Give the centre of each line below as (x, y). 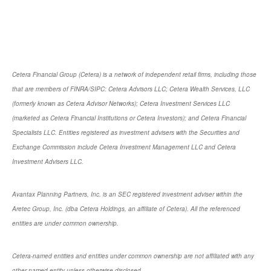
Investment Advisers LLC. (48, 162)
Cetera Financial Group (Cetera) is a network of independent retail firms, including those (134, 75)
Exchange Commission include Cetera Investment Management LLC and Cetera (124, 147)
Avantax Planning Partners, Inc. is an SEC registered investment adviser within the (127, 194)
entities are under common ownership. (65, 224)
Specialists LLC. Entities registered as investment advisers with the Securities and (126, 133)
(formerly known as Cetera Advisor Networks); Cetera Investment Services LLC (121, 104)
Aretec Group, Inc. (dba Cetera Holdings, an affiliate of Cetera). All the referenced (126, 209)
